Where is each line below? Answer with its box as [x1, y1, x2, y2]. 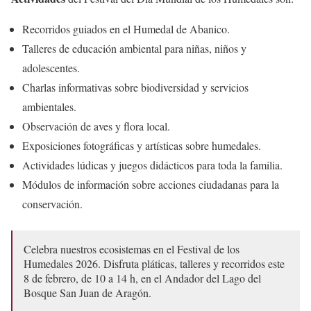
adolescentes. [22, 60, 80, 75]
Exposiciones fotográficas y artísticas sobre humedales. [22, 137, 261, 153]
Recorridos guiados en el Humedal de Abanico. [22, 21, 230, 36]
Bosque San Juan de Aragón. [24, 285, 151, 300]
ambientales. [22, 99, 76, 114]
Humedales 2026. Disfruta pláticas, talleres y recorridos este [24, 255, 285, 271]
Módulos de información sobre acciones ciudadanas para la [22, 176, 279, 192]
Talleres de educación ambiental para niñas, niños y [22, 40, 246, 56]
